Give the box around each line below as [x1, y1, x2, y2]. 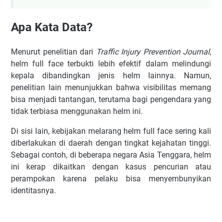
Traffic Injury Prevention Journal [96, 47, 210, 56]
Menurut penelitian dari [11, 47, 96, 56]
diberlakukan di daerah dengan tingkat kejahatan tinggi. [11, 138, 211, 148]
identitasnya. [11, 185, 56, 195]
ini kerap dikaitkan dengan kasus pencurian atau [11, 162, 211, 171]
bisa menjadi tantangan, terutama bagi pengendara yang [11, 94, 211, 104]
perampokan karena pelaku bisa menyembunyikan [11, 173, 211, 183]
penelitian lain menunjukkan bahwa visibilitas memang [11, 82, 211, 92]
